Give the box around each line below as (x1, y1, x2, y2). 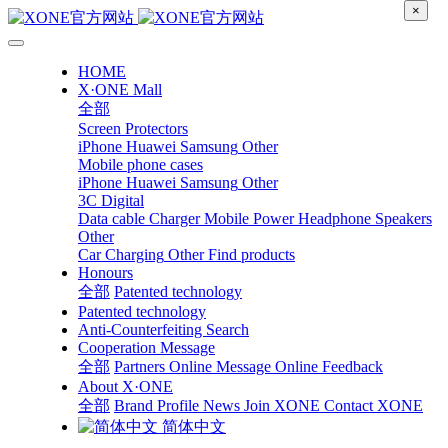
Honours (78, 264, 133, 281)
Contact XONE (324, 397, 423, 414)
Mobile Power (204, 210, 294, 227)
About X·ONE (78, 378, 173, 395)
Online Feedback (275, 358, 383, 375)
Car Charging (78, 246, 164, 263)
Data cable (78, 210, 145, 227)
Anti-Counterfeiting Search (78, 321, 249, 338)
